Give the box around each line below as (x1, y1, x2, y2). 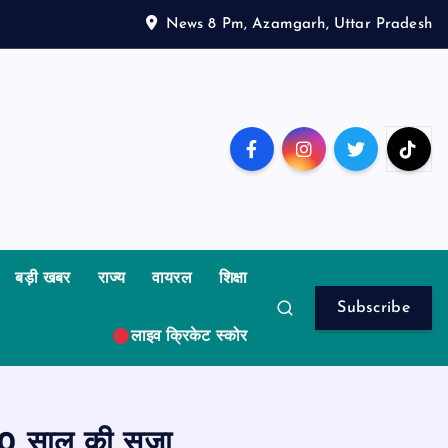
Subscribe (337, 299, 410, 316)
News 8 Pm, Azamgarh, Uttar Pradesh (165, 16, 432, 32)
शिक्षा (218, 270, 248, 287)
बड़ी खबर (15, 270, 71, 287)
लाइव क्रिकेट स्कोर (130, 328, 248, 345)
